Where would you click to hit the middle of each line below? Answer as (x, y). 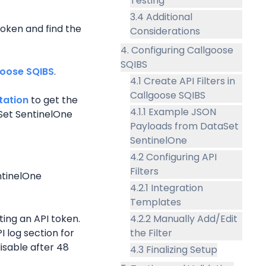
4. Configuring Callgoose (177, 50)
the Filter (151, 233)
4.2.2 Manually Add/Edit (183, 218)
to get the (53, 100)
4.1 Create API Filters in (182, 81)
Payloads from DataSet (184, 126)
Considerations (165, 31)
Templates (155, 202)
